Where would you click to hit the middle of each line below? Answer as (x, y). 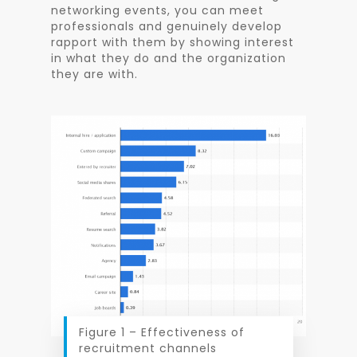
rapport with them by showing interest (173, 42)
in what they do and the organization (169, 58)
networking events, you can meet (157, 10)
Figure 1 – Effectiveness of (162, 332)
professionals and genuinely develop (167, 26)
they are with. (94, 74)
